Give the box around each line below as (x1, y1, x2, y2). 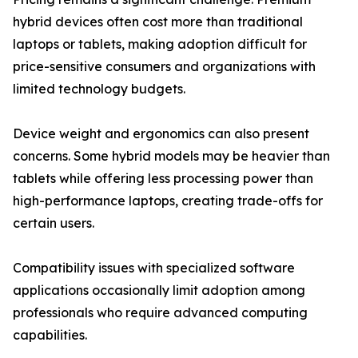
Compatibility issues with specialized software (13, 260, 295, 276)
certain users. (13, 215, 94, 232)
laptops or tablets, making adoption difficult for (13, 36, 307, 53)
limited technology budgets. (13, 81, 185, 97)
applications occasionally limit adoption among (13, 282, 305, 299)
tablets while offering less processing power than (13, 170, 313, 187)
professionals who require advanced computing (13, 304, 308, 321)
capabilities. (13, 327, 87, 344)
